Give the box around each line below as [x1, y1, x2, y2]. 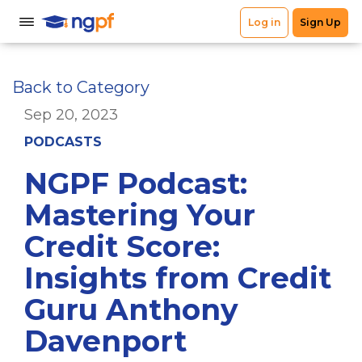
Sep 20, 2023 [24, 106, 118, 124]
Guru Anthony [24, 292, 238, 327]
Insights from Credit [24, 260, 331, 296]
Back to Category [12, 78, 149, 97]
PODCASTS [24, 134, 102, 149]
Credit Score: [24, 229, 220, 264]
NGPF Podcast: [24, 166, 247, 201]
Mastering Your [24, 197, 255, 233]
